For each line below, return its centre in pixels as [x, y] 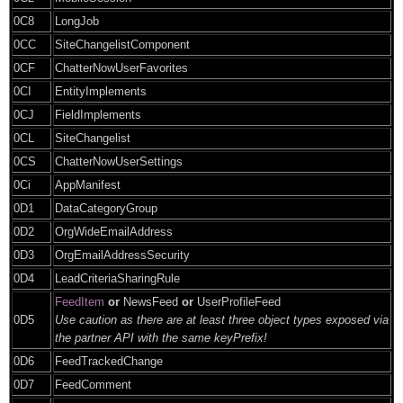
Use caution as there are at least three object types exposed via [222, 319]
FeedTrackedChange [109, 361]
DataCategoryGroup [106, 208]
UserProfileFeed [237, 301]
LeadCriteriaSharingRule [117, 278]
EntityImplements [101, 91]
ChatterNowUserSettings [119, 161]
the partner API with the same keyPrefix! [161, 337]
